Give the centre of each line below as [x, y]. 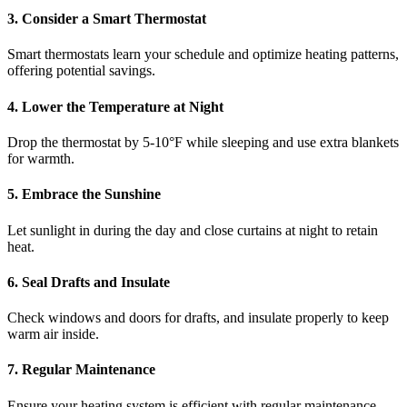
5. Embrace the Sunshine [84, 194]
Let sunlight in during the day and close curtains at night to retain [193, 230]
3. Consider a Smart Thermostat [107, 19]
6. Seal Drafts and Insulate [89, 282]
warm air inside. [53, 334]
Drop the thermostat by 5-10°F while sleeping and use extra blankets [203, 142]
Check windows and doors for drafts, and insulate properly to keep [198, 318]
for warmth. [41, 159]
